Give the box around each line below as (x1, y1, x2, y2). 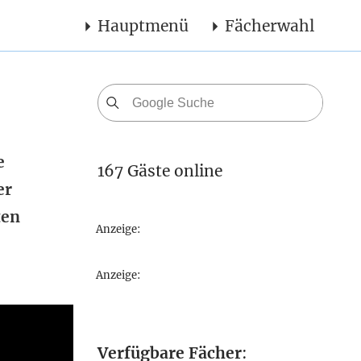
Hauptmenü (97, 15, 189, 35)
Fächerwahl (224, 15, 314, 35)
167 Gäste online (98, 161, 222, 180)
